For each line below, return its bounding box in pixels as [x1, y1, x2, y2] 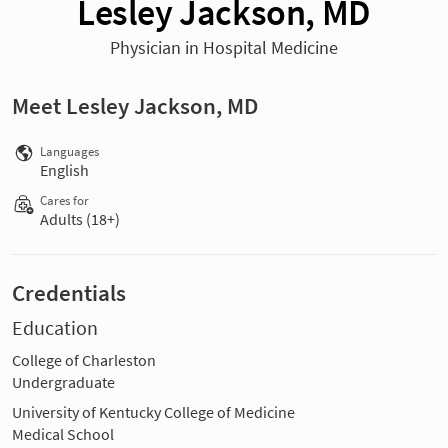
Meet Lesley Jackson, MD [12, 91, 258, 120]
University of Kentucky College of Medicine [12, 401, 295, 422]
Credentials [12, 278, 126, 307]
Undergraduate [12, 371, 115, 392]
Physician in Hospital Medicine [110, 35, 338, 59]
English [40, 159, 89, 180]
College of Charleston [12, 349, 156, 370]
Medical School [12, 423, 114, 444]
